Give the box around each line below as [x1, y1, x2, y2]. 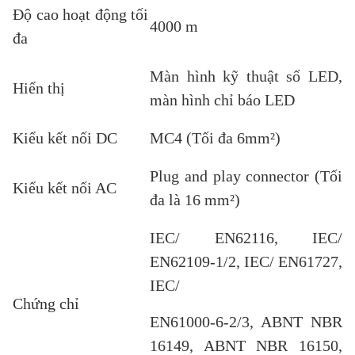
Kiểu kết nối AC [13, 179, 116, 197]
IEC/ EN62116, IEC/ [150, 229, 342, 246]
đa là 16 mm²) [150, 191, 240, 208]
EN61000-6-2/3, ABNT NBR [150, 313, 342, 330]
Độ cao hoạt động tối [13, 6, 148, 23]
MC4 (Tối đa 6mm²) [150, 129, 281, 147]
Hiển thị [13, 79, 65, 97]
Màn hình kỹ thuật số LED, [150, 67, 342, 85]
